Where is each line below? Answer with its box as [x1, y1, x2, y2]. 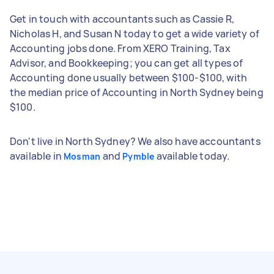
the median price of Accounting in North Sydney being [10, 85, 264, 99]
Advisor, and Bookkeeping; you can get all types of [10, 56, 243, 70]
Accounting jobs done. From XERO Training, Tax [10, 41, 231, 55]
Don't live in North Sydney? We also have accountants [10, 134, 261, 148]
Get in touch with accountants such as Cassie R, [10, 12, 235, 26]
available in [10, 149, 64, 163]
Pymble [122, 150, 155, 162]
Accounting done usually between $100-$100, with [10, 70, 248, 84]
